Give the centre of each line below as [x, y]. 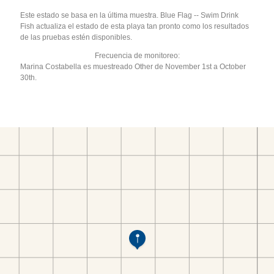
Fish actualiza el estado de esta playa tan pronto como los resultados [135, 26]
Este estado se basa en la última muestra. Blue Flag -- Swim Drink [130, 15]
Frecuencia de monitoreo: [137, 55]
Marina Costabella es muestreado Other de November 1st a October [133, 66]
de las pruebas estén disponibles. [76, 37]
